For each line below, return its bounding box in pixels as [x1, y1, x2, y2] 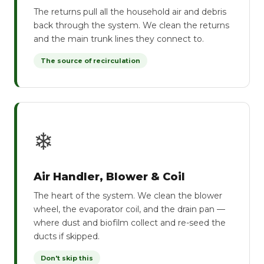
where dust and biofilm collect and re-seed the [34, 217, 226, 228]
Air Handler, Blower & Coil [34, 170, 185, 183]
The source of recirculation [41, 57, 140, 65]
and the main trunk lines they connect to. [34, 34, 204, 44]
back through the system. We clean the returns [34, 20, 229, 31]
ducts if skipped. [34, 231, 100, 242]
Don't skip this [41, 254, 93, 262]
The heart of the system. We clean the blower [34, 190, 222, 201]
